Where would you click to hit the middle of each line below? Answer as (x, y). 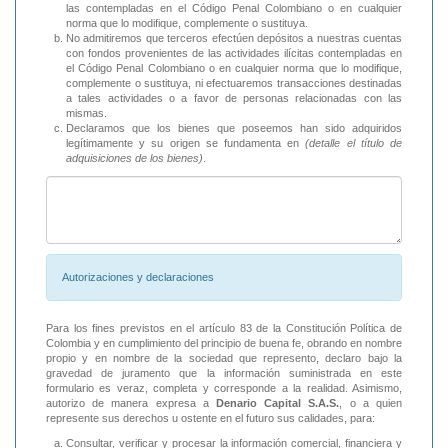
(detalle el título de (354, 143)
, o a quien (371, 403)
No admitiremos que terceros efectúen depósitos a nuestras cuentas (234, 38)
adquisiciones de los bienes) (134, 158)
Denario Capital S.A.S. (278, 403)
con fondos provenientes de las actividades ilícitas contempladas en (234, 53)
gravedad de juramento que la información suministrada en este (224, 373)
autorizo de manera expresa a (131, 403)
